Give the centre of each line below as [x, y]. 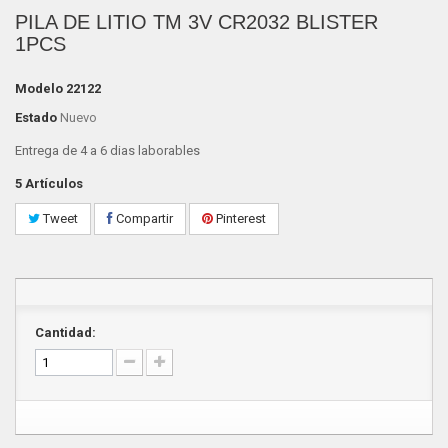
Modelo [39, 88]
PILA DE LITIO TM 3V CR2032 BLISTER [196, 22]
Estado [36, 117]
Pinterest [239, 218]
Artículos [54, 183]
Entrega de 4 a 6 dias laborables [109, 150]
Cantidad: [65, 332]
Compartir [143, 218]
